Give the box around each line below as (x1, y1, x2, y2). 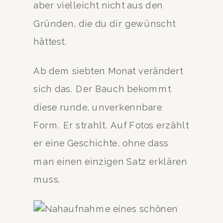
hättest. (33, 36, 67, 47)
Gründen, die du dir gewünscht (33, 18, 176, 29)
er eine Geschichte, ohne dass (33, 138, 169, 149)
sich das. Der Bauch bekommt (33, 83, 171, 94)
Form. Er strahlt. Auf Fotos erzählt (33, 119, 189, 130)
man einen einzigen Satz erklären (33, 156, 188, 167)
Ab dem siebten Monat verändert (33, 65, 183, 76)
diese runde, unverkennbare (33, 102, 163, 112)
